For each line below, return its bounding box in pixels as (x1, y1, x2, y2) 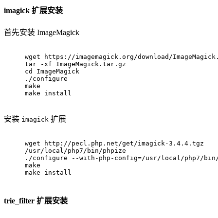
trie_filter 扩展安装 (4, 197, 68, 205)
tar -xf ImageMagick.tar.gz (25, 60, 126, 68)
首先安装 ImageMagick (4, 28, 79, 36)
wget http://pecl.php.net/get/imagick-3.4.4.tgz (25, 139, 204, 147)
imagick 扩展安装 (4, 6, 63, 15)
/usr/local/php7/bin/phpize (25, 146, 130, 154)
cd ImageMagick (25, 67, 79, 75)
